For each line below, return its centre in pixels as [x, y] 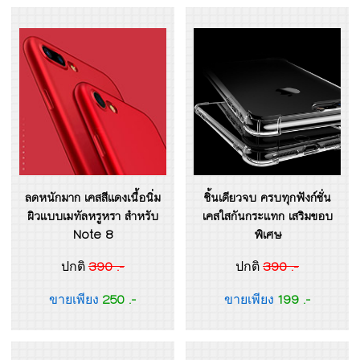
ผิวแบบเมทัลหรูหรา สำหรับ [93, 216]
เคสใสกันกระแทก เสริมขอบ [267, 216]
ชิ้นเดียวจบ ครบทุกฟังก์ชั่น [267, 198]
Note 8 [93, 235]
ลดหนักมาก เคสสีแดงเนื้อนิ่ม [93, 198]
